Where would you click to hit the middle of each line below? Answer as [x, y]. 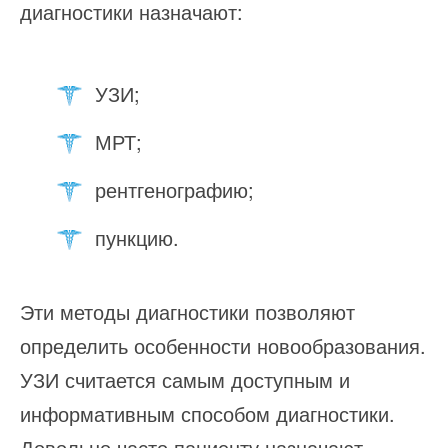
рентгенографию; [174, 190]
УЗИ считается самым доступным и [185, 380]
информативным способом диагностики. [207, 414]
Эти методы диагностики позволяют [187, 312]
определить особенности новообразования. [223, 346]
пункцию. [137, 238]
